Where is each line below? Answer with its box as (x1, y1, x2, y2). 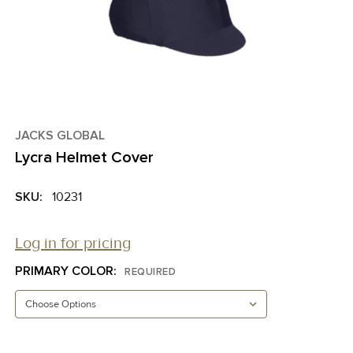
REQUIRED (124, 265, 176, 278)
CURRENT (15, 336, 72, 351)
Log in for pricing (15, 234, 131, 253)
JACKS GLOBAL (15, 128, 105, 143)
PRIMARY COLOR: (15, 263, 120, 279)
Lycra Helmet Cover (15, 148, 154, 167)
